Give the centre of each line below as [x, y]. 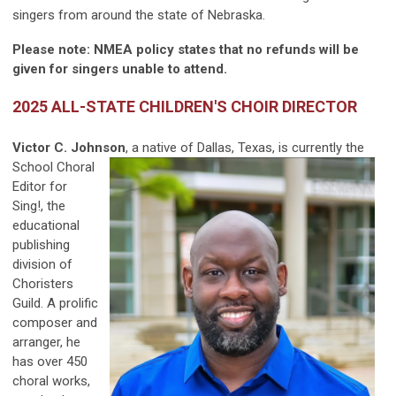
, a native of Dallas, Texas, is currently [236, 148]
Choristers [43, 284]
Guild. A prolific [55, 304]
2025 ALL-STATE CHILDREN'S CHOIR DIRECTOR [185, 107]
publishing [41, 245]
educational [46, 226]
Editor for [40, 187]
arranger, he [46, 343]
